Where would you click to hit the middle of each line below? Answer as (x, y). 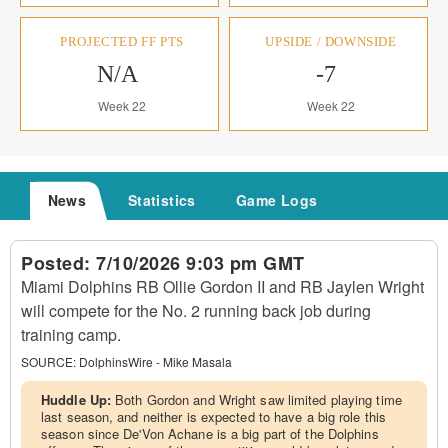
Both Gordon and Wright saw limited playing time (258, 399)
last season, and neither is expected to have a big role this (214, 416)
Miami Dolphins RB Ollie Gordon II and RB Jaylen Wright (222, 286)
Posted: (58, 263)
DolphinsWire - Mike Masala (155, 361)
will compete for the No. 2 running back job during (196, 310)
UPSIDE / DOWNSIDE (331, 41)
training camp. (71, 334)
